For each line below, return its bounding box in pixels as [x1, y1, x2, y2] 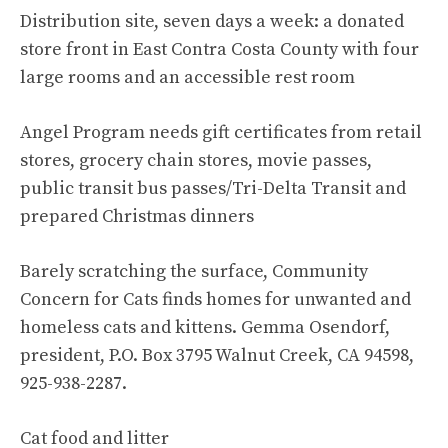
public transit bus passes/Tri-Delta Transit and [20, 177, 406, 200]
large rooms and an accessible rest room [20, 66, 355, 89]
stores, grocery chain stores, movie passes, [20, 149, 372, 172]
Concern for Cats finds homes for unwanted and [20, 288, 411, 311]
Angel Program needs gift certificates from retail [20, 121, 422, 144]
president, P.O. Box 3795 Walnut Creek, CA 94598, [20, 344, 414, 367]
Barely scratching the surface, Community [20, 260, 368, 283]
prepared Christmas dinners [20, 205, 254, 228]
